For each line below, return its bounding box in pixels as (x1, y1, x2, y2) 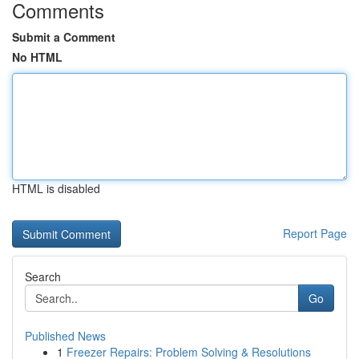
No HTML (12, 49, 63, 65)
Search (25, 268, 61, 284)
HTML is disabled (12, 180, 100, 196)
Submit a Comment (12, 29, 115, 45)
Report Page (283, 225, 347, 241)
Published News (25, 328, 106, 344)
